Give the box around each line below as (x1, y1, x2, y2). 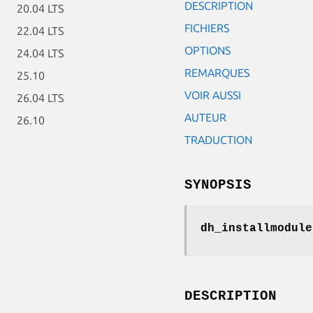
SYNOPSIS (184, 177, 252, 193)
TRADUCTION (184, 133, 252, 146)
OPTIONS (184, 43, 231, 57)
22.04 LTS (17, 24, 64, 37)
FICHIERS (184, 21, 229, 34)
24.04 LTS (17, 47, 64, 59)
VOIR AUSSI (184, 88, 241, 101)
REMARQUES (184, 66, 249, 79)
